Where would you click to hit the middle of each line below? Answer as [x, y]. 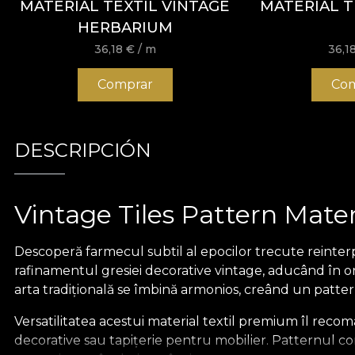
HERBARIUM [125, 28]
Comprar [125, 84]
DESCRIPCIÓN [83, 150]
